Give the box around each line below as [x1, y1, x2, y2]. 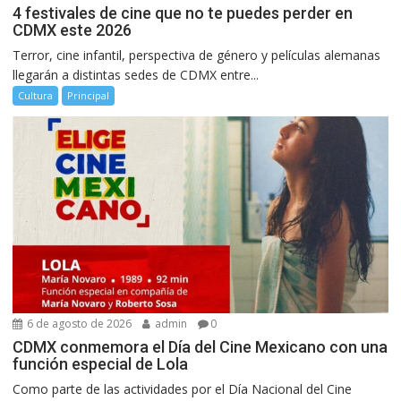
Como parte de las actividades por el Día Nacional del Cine [13, 380, 353, 397]
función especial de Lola [13, 354, 189, 373]
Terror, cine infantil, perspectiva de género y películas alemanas [13, 46, 381, 64]
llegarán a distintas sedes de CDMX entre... [13, 65, 260, 83]
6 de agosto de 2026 [24, 315, 132, 331]
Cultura [18, 88, 54, 102]
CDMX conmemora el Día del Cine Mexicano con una [13, 337, 388, 356]
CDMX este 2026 [13, 20, 132, 39]
